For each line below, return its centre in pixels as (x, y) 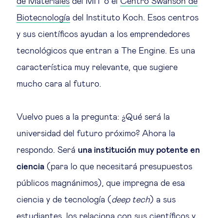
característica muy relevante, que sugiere (97, 67)
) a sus (163, 200)
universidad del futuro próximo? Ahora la (96, 134)
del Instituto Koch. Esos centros (134, 18)
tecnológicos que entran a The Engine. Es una (106, 51)
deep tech (131, 200)
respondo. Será (47, 150)
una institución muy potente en (139, 150)
